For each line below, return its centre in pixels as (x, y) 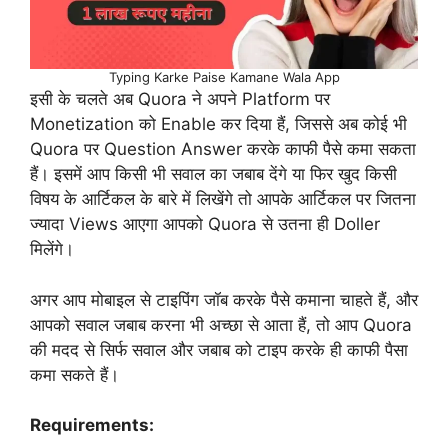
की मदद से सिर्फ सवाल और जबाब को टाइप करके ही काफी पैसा (219, 349)
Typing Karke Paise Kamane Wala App (224, 77)
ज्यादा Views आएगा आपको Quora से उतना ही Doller (205, 224)
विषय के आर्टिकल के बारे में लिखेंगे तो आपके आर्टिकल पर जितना (223, 199)
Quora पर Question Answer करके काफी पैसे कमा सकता (223, 149)
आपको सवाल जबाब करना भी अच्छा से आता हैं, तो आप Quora (221, 324)
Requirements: (92, 425)
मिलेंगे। (52, 249)
